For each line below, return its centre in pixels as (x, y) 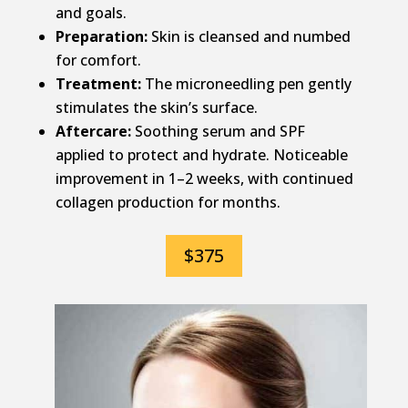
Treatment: (98, 84)
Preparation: (101, 37)
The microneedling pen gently (246, 84)
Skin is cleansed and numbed (249, 37)
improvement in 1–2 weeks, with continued (204, 179)
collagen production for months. (168, 203)
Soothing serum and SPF (218, 132)
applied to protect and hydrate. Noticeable (201, 155)
